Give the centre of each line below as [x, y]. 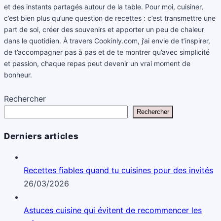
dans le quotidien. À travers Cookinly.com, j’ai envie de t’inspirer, [107, 40]
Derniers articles [41, 136]
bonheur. [18, 74]
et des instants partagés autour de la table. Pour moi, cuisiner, [104, 6]
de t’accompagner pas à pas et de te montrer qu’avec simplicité [107, 52]
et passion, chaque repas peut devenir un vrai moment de [97, 63]
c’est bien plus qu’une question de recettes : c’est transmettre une [110, 18]
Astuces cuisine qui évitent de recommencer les [113, 210]
